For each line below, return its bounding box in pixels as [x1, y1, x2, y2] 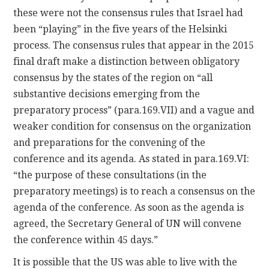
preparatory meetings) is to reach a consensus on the [13, 185, 256, 197]
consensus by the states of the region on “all [13, 71, 213, 83]
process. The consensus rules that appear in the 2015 [13, 39, 255, 51]
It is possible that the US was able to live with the [13, 256, 238, 268]
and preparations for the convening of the [13, 136, 206, 148]
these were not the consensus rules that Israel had [13, 7, 244, 19]
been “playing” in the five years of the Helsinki [13, 23, 228, 35]
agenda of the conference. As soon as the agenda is [13, 201, 244, 213]
